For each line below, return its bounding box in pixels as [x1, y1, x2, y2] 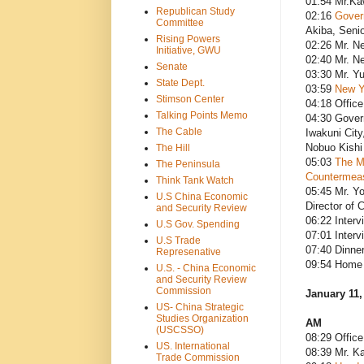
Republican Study [155, 5, 235, 17]
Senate [155, 60, 188, 72]
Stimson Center [155, 93, 224, 105]
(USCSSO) [155, 323, 204, 336]
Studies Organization [155, 312, 249, 324]
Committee [155, 16, 204, 28]
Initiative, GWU [155, 44, 221, 56]
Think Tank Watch [155, 174, 234, 186]
